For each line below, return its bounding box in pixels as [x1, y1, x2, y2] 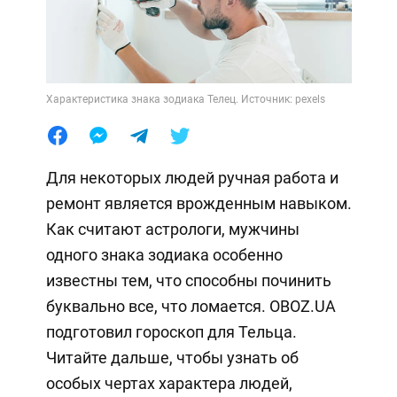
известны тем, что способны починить [45, 270, 331, 290]
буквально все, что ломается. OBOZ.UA [45, 296, 336, 315]
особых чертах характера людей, [45, 373, 292, 393]
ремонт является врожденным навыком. [45, 193, 352, 213]
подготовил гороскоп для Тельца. [45, 322, 297, 341]
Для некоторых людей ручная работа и [45, 167, 339, 187]
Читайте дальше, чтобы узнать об [45, 347, 299, 367]
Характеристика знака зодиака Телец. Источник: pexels [45, 92, 325, 105]
